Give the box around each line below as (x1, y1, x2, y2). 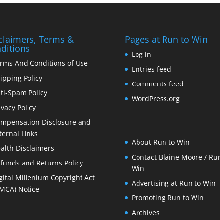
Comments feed (131, 79, 184, 88)
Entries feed (131, 64, 171, 74)
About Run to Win (131, 137, 190, 147)
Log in (131, 49, 151, 59)
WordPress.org (131, 93, 180, 103)
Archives (131, 207, 160, 217)
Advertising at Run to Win (131, 178, 216, 188)
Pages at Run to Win (124, 33, 208, 45)
